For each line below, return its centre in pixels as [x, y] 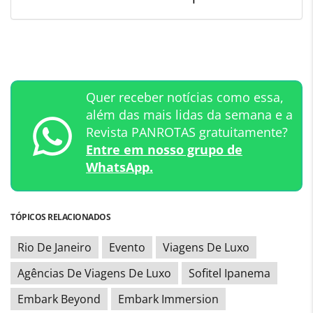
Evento [127, 248]
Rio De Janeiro [54, 248]
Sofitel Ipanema [230, 274]
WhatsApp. [119, 167]
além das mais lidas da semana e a [189, 115]
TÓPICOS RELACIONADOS [60, 217]
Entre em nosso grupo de [164, 150]
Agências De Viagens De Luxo [94, 274]
